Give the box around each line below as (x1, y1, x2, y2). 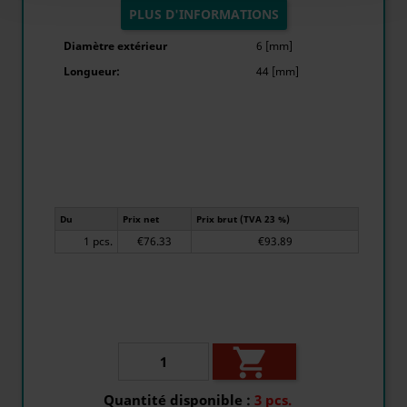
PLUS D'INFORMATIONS (128, 5, 279, 23)
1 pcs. (93, 233, 113, 249)
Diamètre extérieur (64, 38, 167, 54)
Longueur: (64, 64, 120, 79)
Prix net (123, 213, 159, 225)
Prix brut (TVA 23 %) (196, 213, 290, 225)
